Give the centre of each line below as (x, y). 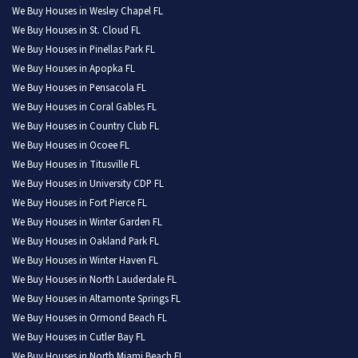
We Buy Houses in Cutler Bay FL (79, 338)
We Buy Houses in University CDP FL (88, 184)
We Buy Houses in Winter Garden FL (87, 223)
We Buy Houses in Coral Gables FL (84, 107)
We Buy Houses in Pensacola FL (79, 88)
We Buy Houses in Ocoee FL (71, 146)
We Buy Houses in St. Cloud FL (76, 31)
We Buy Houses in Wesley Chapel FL (88, 12)
